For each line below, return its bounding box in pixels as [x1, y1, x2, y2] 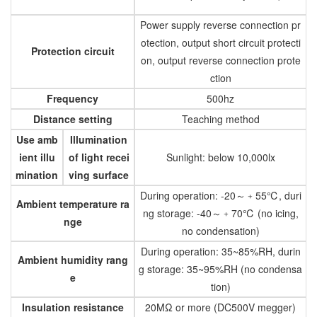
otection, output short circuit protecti [140, 35, 301, 50]
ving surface [69, 167, 129, 182]
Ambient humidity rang [17, 252, 128, 267]
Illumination [70, 132, 127, 146]
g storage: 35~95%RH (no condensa [139, 261, 302, 276]
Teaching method [181, 111, 260, 126]
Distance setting [33, 111, 113, 126]
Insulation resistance [21, 299, 124, 314]
